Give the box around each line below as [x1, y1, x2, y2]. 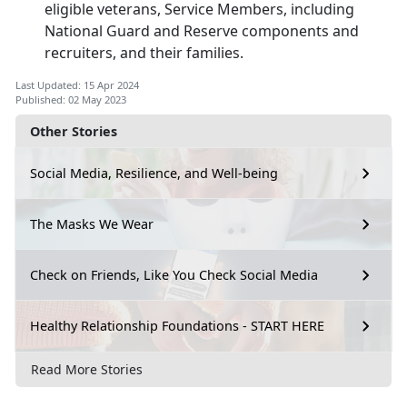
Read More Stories [31, 361, 143, 379]
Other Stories [30, 122, 117, 140]
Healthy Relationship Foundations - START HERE [30, 317, 324, 335]
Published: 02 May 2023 [15, 92, 126, 106]
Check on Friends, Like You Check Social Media [30, 266, 318, 284]
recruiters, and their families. [45, 42, 247, 63]
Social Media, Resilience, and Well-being [30, 164, 278, 183]
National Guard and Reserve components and [45, 20, 359, 41]
